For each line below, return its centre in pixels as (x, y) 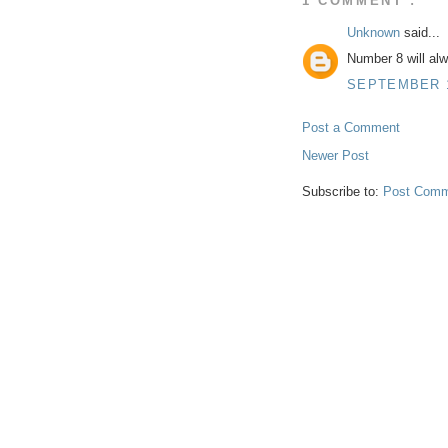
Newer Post (335, 155)
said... (422, 32)
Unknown (375, 32)
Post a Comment (351, 127)
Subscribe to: (342, 191)
